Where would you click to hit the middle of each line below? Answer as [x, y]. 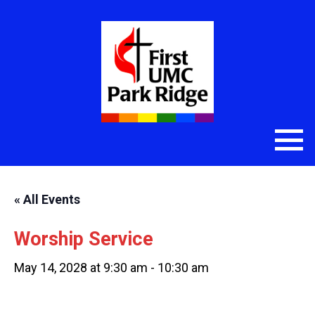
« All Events [47, 199]
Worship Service [84, 239]
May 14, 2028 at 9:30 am [81, 268]
